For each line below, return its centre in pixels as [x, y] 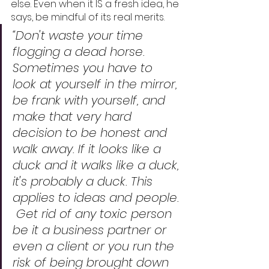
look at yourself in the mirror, [97, 84]
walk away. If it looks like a [89, 149]
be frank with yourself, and [91, 100]
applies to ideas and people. [98, 198]
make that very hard [74, 116]
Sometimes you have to [84, 68]
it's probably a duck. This [84, 181]
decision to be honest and [92, 133]
